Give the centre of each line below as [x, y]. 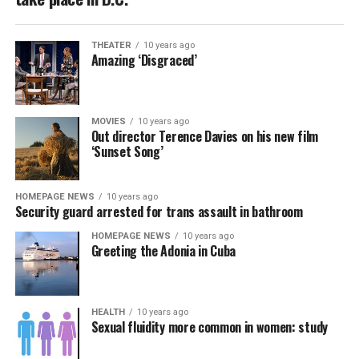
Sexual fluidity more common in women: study [209, 327]
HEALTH [108, 313]
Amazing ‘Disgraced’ [144, 60]
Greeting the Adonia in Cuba [163, 251]
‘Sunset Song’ [127, 151]
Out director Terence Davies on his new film [204, 136]
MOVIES [108, 121]
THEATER [111, 45]
